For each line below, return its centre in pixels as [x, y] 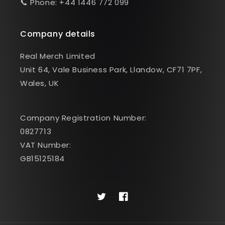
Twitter [110, 202]
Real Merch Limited [58, 56]
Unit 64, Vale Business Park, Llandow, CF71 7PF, [111, 70]
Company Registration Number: [83, 118]
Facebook [137, 202]
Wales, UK [40, 83]
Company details [58, 34]
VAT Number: [46, 145]
